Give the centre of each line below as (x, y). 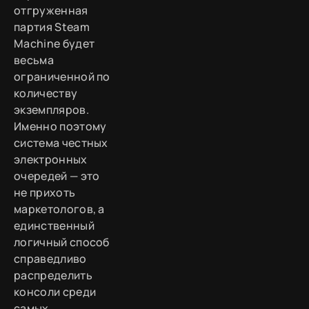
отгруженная (51, 11)
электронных (51, 160)
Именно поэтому (60, 127)
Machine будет (54, 44)
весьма (34, 60)
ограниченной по (62, 77)
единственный (54, 226)
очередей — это (57, 176)
